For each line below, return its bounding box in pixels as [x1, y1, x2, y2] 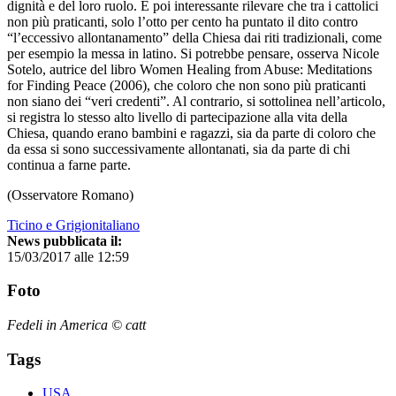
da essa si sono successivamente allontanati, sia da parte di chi [7, 141, 350, 156]
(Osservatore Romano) [7, 187, 133, 202]
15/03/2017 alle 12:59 [7, 248, 129, 264]
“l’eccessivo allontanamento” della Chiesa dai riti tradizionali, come [7, 29, 382, 45]
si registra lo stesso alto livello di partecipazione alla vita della [7, 109, 347, 125]
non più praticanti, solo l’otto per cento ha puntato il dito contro [7, 13, 358, 29]
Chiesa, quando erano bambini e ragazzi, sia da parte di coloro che [7, 125, 376, 141]
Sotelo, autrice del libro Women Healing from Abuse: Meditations [7, 61, 372, 77]
